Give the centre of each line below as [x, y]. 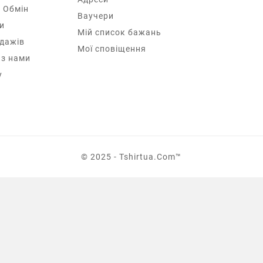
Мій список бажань [119, 33]
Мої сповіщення [112, 49]
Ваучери [96, 16]
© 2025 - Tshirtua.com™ [131, 156]
